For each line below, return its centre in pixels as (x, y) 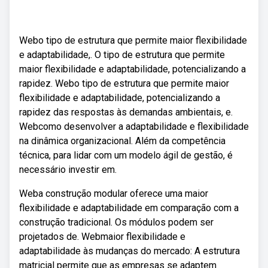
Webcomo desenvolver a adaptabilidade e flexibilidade (134, 127)
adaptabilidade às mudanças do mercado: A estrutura (130, 251)
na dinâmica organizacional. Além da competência (122, 141)
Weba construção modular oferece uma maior (114, 194)
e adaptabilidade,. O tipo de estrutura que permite (122, 55)
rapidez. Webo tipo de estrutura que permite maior (124, 83)
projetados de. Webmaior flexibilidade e (102, 237)
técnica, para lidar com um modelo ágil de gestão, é (126, 155)
